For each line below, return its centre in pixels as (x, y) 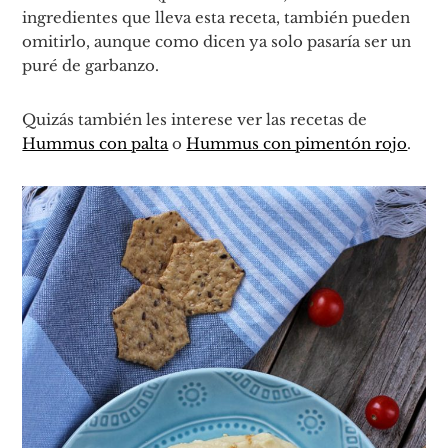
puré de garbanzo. (91, 65)
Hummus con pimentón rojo (297, 143)
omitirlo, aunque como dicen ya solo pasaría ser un (217, 41)
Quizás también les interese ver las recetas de (195, 119)
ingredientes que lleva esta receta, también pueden (216, 17)
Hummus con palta (95, 143)
